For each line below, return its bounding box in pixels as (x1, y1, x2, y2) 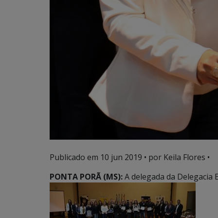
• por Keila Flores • (142, 151, 210, 163)
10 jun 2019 (100, 151, 142, 163)
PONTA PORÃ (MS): (50, 171, 125, 182)
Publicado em (50, 151, 100, 163)
